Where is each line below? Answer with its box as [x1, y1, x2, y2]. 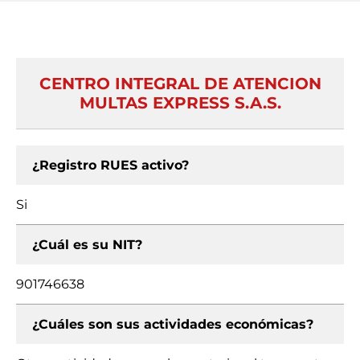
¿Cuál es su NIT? [32, 237, 142, 252]
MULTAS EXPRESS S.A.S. [79, 93, 281, 112]
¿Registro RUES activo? [32, 157, 189, 173]
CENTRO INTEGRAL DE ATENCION [39, 74, 321, 93]
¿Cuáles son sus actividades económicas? [32, 317, 313, 332]
